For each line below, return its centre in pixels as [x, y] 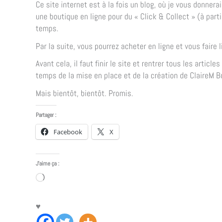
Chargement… [67, 179]
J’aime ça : [48, 164]
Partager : [46, 115]
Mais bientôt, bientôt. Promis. [84, 93]
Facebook [68, 132]
